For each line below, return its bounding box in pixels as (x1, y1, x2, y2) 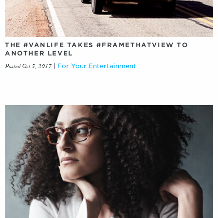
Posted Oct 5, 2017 (5, 61, 52, 73)
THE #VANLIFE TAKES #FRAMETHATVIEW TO (5, 41, 188, 49)
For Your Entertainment (57, 62, 136, 70)
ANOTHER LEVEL (5, 49, 73, 57)
